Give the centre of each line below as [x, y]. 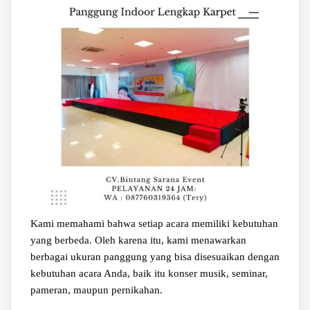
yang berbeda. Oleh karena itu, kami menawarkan [138, 240]
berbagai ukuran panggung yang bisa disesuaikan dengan [155, 256]
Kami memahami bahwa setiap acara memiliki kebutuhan [154, 223]
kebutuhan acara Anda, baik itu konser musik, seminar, [149, 273]
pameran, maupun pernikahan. [96, 290]
